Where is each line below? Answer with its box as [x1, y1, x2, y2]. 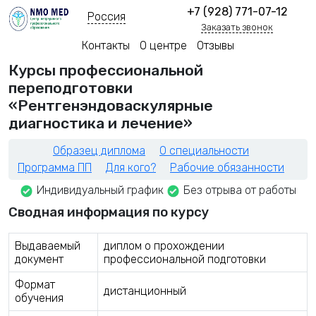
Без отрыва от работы [183, 183, 296, 197]
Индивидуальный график [37, 183, 164, 197]
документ [15, 252, 63, 266]
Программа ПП [18, 161, 92, 175]
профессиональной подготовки [104, 252, 266, 266]
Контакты [82, 39, 130, 52]
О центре [140, 39, 187, 52]
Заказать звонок [201, 22, 273, 32]
